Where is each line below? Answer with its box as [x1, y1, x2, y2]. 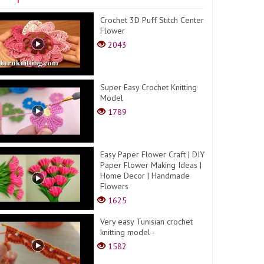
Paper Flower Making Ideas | [100, 159, 202, 170]
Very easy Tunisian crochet [100, 216, 193, 227]
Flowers [100, 180, 129, 192]
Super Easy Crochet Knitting [100, 81, 197, 93]
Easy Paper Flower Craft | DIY [100, 148, 205, 160]
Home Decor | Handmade [100, 170, 190, 181]
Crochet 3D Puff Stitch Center [100, 15, 204, 25]
